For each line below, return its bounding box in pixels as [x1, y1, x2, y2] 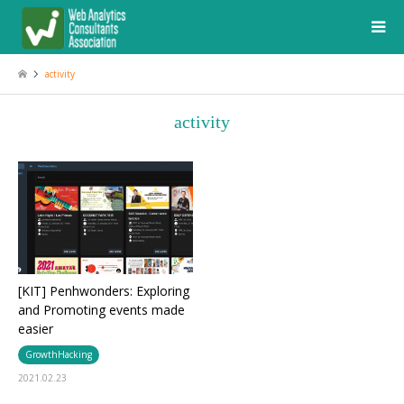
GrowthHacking [25, 347, 92, 361]
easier [18, 319, 53, 337]
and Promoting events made [18, 300, 185, 318]
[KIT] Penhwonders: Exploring [18, 281, 189, 299]
